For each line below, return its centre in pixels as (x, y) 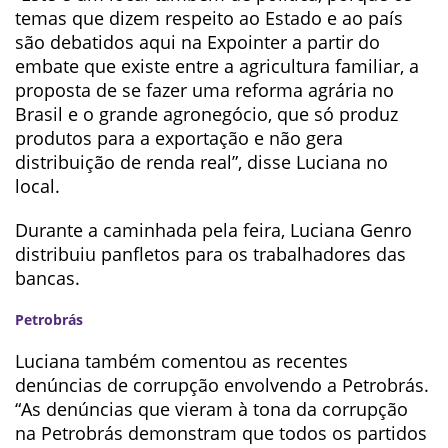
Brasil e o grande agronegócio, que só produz (206, 114)
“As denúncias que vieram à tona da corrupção (211, 409)
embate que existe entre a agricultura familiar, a (217, 66)
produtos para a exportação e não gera (179, 138)
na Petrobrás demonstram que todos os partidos (221, 433)
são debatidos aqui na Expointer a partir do (197, 42)
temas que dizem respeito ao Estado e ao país (209, 18)
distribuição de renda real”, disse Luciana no (201, 162)
